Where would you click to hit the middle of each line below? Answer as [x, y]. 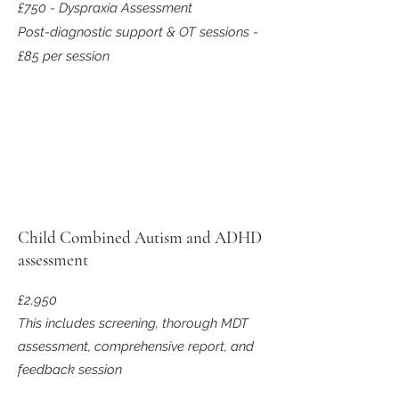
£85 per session [64, 56]
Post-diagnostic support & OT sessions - [138, 32]
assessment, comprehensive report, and [136, 346]
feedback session [72, 370]
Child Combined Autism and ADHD [140, 237]
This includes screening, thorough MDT [133, 323]
